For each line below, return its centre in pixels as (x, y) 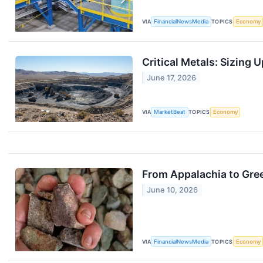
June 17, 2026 (172, 78)
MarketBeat (170, 112)
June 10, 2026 (173, 190)
